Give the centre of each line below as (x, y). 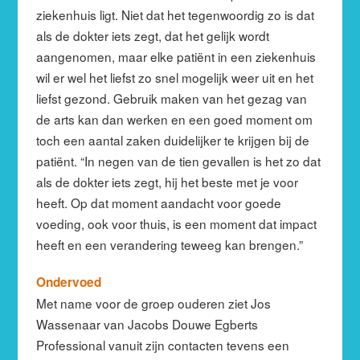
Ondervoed (68, 282)
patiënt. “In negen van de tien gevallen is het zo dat (178, 160)
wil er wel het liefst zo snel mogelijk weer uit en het (174, 77)
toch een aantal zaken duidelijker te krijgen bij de (172, 139)
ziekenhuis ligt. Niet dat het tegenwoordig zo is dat (175, 14)
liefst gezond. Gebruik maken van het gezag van (171, 98)
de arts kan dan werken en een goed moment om (174, 119)
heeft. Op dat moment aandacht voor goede (158, 202)
